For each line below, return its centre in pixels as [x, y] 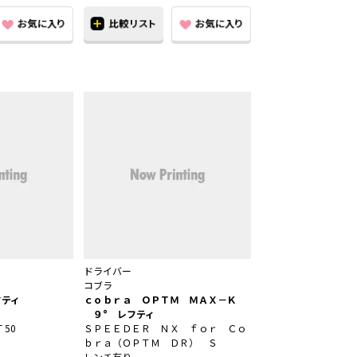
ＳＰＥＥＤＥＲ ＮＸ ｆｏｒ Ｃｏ [165, 328]
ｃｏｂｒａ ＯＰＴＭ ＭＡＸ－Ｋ [165, 300]
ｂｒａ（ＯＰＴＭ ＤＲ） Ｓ [151, 343]
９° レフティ [119, 314]
